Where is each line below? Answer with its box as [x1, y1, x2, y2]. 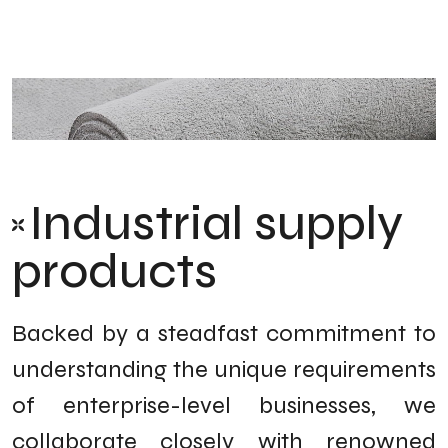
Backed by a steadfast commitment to [12, 319, 436, 348]
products [12, 243, 217, 300]
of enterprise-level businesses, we [12, 391, 436, 420]
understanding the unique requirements [12, 355, 436, 384]
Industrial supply [29, 195, 403, 252]
